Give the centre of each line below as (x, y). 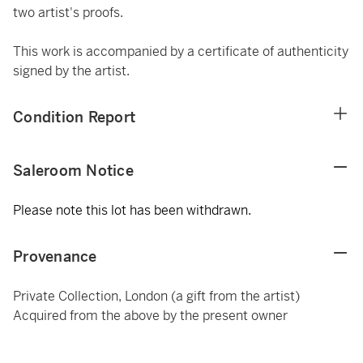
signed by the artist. (71, 71)
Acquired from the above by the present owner (150, 316)
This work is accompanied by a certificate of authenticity (181, 51)
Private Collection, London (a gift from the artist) (156, 296)
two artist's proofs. (70, 13)
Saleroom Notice (73, 171)
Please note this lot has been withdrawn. (132, 210)
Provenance (55, 256)
